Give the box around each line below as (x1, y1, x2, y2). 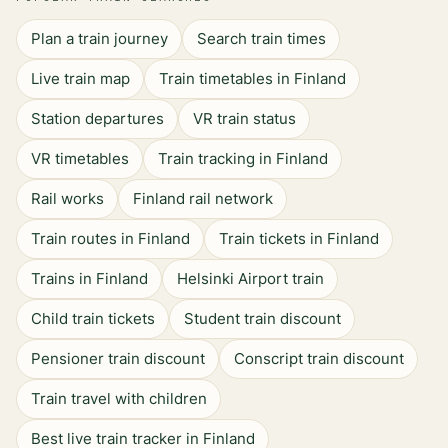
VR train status (192, 109, 296, 128)
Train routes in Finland (30, 229, 190, 248)
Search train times (196, 29, 326, 48)
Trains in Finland (30, 269, 148, 288)
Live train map (30, 69, 130, 88)
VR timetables (30, 149, 129, 168)
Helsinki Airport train (176, 269, 324, 288)
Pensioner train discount (30, 349, 205, 368)
